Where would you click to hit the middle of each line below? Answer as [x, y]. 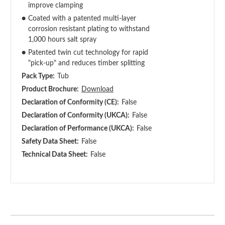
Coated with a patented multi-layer [82, 18]
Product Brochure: [50, 89]
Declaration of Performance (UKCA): [78, 128]
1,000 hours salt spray [62, 39]
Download [97, 89]
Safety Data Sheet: [50, 141]
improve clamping [55, 5]
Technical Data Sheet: [55, 154]
